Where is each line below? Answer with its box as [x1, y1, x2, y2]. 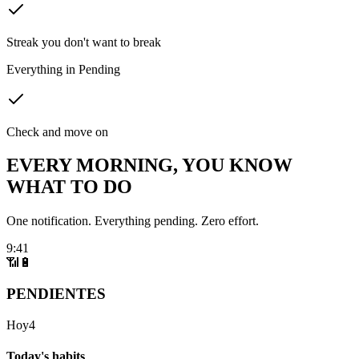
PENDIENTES [6, 285, 106, 303]
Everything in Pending [6, 62, 120, 76]
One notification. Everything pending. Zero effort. [6, 214, 259, 228]
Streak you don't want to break [6, 34, 161, 49]
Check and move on [6, 124, 108, 139]
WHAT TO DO [6, 176, 132, 198]
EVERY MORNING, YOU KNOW [6, 155, 292, 176]
